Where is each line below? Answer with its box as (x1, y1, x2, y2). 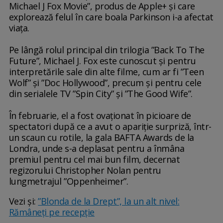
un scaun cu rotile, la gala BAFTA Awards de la (8, 131, 194, 144)
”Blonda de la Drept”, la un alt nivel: (38, 195, 180, 208)
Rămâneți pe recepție (8, 206, 95, 219)
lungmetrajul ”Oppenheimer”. (8, 175, 130, 188)
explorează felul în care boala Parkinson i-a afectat (8, 11, 214, 23)
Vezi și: (8, 195, 38, 208)
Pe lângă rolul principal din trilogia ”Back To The (8, 44, 205, 56)
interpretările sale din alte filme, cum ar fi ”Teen (8, 66, 204, 78)
